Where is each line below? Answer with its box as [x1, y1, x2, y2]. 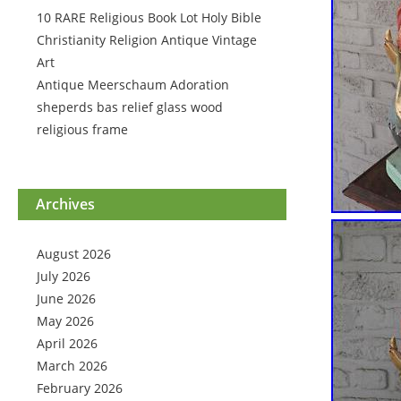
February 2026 [37, 380, 123, 397]
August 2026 [37, 245, 111, 262]
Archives [36, 194, 95, 214]
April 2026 [37, 335, 98, 352]
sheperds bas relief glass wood [37, 98, 223, 115]
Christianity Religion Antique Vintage [37, 31, 257, 48]
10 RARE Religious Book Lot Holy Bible [37, 9, 261, 26]
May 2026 [37, 312, 94, 329]
